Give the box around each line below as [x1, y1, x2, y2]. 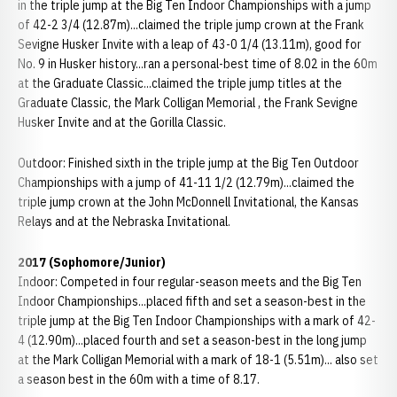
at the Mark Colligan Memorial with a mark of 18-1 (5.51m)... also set [18, 352, 378, 368]
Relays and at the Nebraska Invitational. [18, 214, 230, 230]
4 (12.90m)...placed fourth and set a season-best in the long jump [18, 332, 367, 348]
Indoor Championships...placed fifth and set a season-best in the [18, 293, 366, 309]
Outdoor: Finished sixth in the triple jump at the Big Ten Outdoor [18, 155, 359, 171]
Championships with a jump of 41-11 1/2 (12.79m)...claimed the [18, 175, 354, 191]
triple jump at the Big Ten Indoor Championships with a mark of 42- [18, 313, 376, 329]
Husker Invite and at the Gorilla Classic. [18, 114, 226, 130]
